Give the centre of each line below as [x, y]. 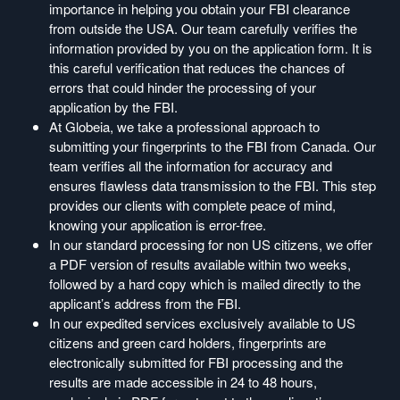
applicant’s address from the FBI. [145, 303]
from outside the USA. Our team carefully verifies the [203, 28]
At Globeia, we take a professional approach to [184, 126]
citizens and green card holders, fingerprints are [187, 342]
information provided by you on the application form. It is [211, 47]
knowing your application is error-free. [158, 224]
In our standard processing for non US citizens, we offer [211, 244]
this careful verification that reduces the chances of [197, 67]
